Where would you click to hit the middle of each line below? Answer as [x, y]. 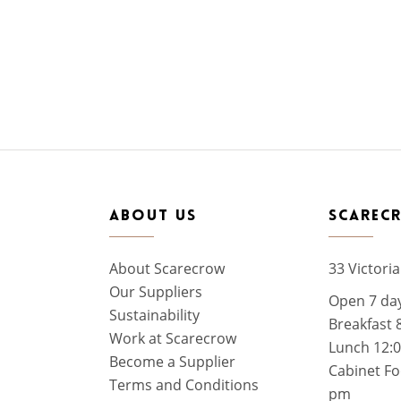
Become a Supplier [172, 362]
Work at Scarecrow [173, 338]
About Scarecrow [167, 269]
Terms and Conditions [184, 385]
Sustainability [154, 315]
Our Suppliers [156, 292]
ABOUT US [153, 216]
